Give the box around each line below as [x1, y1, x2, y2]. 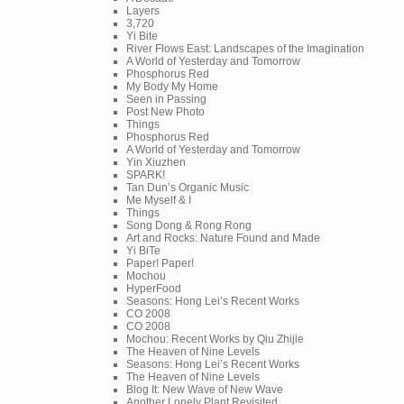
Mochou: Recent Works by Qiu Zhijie [126, 332, 304, 345]
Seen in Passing [126, 92, 207, 106]
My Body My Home [126, 79, 218, 93]
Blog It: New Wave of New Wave [126, 382, 283, 396]
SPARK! [126, 168, 165, 181]
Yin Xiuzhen [126, 155, 186, 169]
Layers [126, 4, 160, 17]
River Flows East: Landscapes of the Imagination [126, 41, 364, 55]
